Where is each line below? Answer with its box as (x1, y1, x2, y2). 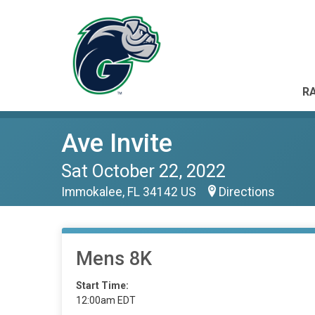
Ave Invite (61, 128, 172, 158)
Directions (219, 185, 275, 199)
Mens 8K (76, 247, 152, 270)
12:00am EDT (76, 295, 136, 306)
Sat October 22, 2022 (61, 160, 226, 181)
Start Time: (76, 280, 129, 291)
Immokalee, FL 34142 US (61, 185, 199, 199)
